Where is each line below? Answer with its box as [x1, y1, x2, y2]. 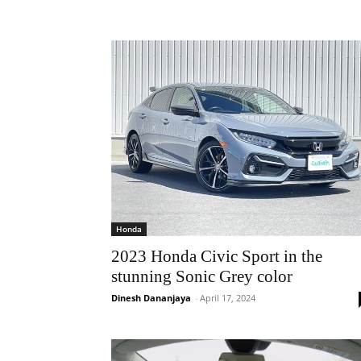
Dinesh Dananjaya [111, 292, 191, 304]
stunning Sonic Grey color [111, 267, 293, 286]
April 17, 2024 [200, 292, 255, 304]
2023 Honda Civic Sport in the [111, 247, 322, 266]
